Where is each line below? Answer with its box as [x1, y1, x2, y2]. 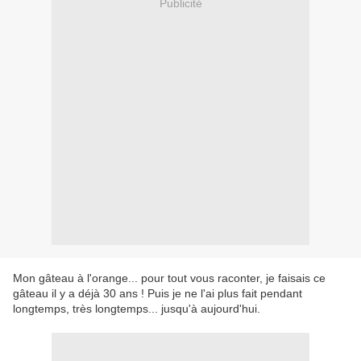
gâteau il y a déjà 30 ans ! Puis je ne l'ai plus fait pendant [13, 287, 302, 301]
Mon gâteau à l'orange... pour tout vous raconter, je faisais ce [13, 272, 326, 285]
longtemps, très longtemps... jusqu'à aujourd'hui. [13, 302, 260, 316]
